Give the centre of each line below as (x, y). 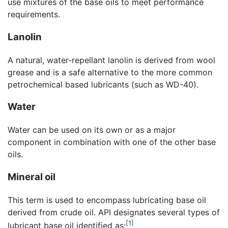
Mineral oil (32, 177)
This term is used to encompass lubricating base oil (107, 200)
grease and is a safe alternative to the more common (110, 72)
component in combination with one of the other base (112, 142)
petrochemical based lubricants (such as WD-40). (103, 84)
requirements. (34, 15)
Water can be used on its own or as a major (92, 130)
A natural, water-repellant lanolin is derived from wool (111, 60)
